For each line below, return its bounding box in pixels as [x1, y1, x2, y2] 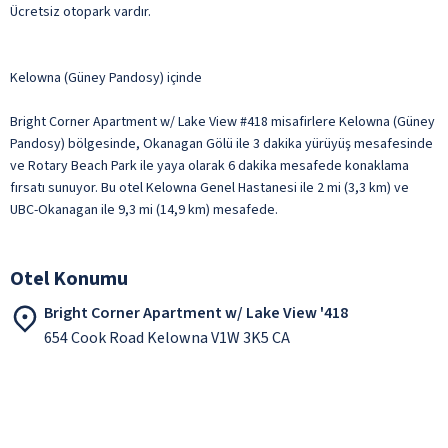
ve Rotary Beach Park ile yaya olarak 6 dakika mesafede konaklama [10, 155, 409, 176]
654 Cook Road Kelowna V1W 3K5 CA [44, 326, 290, 349]
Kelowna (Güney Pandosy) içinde [10, 67, 202, 88]
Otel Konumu [10, 264, 128, 293]
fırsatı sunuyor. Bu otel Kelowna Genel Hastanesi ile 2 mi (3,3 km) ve [10, 177, 409, 198]
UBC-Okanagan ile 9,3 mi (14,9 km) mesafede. [10, 199, 278, 220]
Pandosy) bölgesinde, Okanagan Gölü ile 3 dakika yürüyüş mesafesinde [10, 133, 433, 154]
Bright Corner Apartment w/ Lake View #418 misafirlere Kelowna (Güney [10, 111, 435, 132]
